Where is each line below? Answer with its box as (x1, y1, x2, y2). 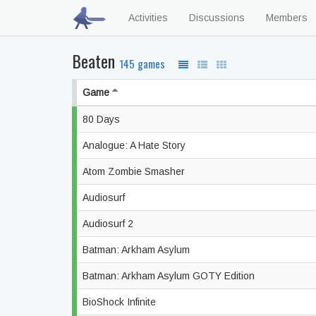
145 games (119, 55, 168, 72)
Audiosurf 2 (83, 218, 136, 229)
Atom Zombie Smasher (83, 166, 188, 177)
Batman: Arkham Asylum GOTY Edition (83, 270, 257, 281)
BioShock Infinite (83, 296, 159, 308)
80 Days (83, 114, 123, 125)
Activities (128, 12, 168, 23)
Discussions (189, 12, 245, 23)
